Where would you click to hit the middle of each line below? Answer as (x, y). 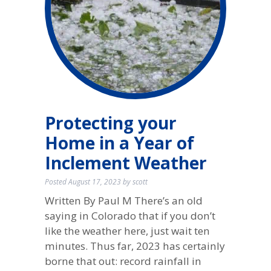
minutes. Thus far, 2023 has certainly (135, 246)
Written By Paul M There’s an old (123, 200)
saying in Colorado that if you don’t (130, 215)
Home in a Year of (119, 143)
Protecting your (110, 123)
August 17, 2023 (94, 181)
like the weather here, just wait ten (127, 230)
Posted (56, 181)
